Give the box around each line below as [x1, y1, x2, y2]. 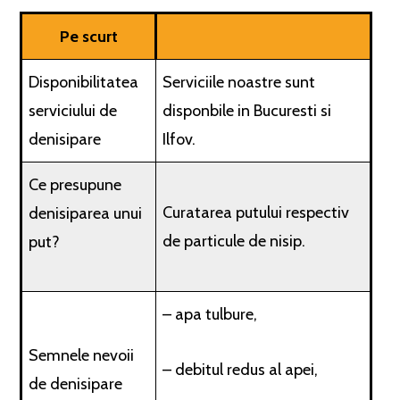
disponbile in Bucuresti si [162, 101, 332, 121]
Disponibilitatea [29, 72, 139, 92]
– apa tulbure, [162, 304, 258, 324]
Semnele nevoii [29, 346, 135, 365]
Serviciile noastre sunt [162, 72, 316, 92]
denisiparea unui [29, 204, 143, 223]
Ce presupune [29, 175, 122, 195]
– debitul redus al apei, [162, 360, 319, 379]
